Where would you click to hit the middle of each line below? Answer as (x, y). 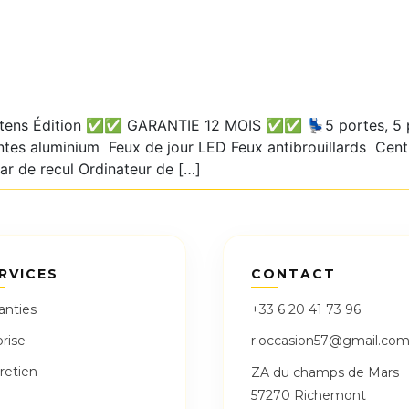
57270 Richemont (309, 396)
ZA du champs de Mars (325, 373)
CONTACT (294, 274)
